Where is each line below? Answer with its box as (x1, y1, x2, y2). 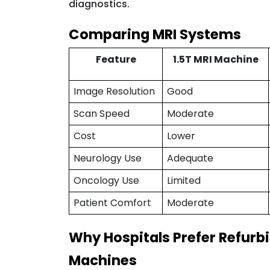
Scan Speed (73, 106, 130, 121)
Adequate (166, 151, 213, 165)
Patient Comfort (73, 195, 151, 210)
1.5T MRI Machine (172, 52, 259, 66)
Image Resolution (73, 84, 155, 98)
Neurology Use (73, 151, 142, 165)
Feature (95, 52, 136, 66)
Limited (166, 173, 201, 187)
